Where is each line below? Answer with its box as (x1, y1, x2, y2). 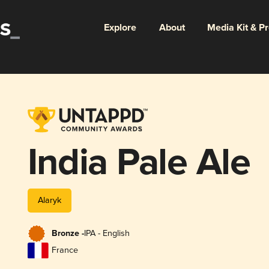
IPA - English (83, 228, 130, 239)
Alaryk (37, 195, 61, 205)
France (51, 245, 78, 256)
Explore (103, 21, 136, 34)
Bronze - (51, 228, 84, 240)
